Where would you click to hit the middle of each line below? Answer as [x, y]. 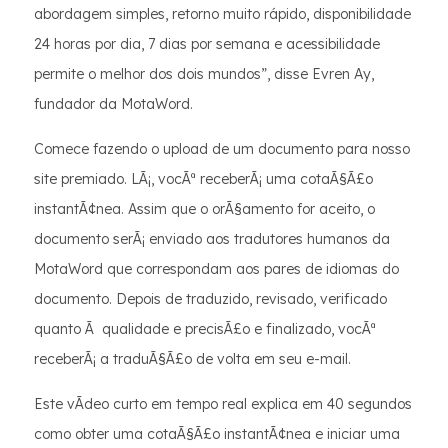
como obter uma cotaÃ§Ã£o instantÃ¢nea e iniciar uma [217, 434]
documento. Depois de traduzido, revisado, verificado [210, 299]
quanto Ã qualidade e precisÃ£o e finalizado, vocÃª [205, 329]
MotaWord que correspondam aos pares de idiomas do [216, 269]
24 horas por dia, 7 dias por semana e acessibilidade [207, 44]
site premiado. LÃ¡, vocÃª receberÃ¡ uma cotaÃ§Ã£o [203, 179]
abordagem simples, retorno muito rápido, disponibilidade [222, 14]
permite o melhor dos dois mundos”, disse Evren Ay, [204, 74]
